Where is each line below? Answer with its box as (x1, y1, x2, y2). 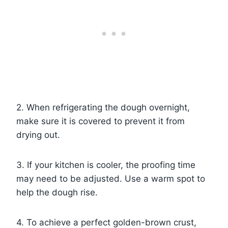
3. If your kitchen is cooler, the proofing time (16, 160, 195, 170)
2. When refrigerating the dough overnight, (16, 102, 190, 113)
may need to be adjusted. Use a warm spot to (16, 174, 205, 184)
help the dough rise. (16, 187, 98, 198)
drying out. (16, 130, 60, 140)
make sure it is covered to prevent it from (16, 116, 185, 127)
